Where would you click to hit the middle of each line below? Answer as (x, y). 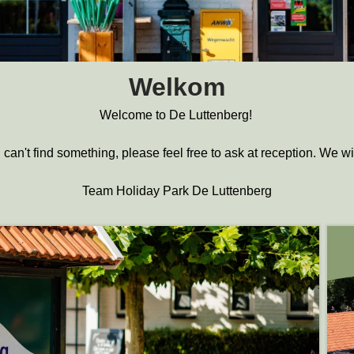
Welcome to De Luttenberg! (177, 115)
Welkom (177, 87)
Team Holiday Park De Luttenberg (177, 191)
